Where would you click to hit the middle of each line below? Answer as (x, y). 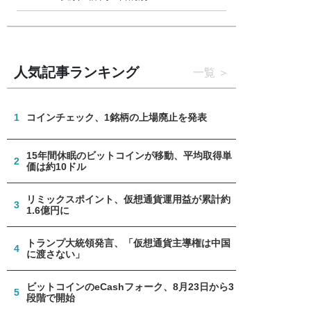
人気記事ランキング (76, 72)
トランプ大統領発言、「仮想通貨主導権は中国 (128, 243)
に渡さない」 (55, 254)
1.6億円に (48, 210)
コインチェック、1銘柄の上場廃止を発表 (116, 117)
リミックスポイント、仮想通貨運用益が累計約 (128, 199)
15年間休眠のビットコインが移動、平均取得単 (129, 155)
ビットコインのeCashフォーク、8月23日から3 (130, 286)
